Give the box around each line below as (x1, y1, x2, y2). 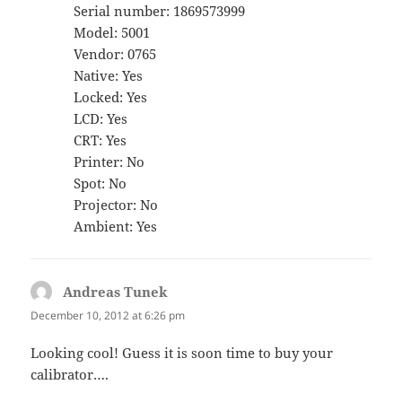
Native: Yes (74, 66, 144, 85)
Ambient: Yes (74, 217, 158, 236)
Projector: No (74, 196, 159, 214)
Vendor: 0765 (74, 45, 157, 64)
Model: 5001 (74, 23, 151, 42)
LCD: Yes (74, 109, 128, 128)
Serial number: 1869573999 (74, 2, 246, 21)
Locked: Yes (74, 88, 148, 107)
